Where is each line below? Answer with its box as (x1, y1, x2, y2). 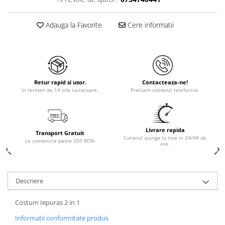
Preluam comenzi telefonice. (131, 86, 199, 93)
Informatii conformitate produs (15, 213, 108, 222)
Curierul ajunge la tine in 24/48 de (124, 134, 206, 141)
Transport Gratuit (36, 129, 84, 137)
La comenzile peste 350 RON (25, 137, 95, 144)
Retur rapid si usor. (34, 78, 86, 86)
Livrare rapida (145, 126, 185, 134)
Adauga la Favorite (43, 20, 102, 30)
